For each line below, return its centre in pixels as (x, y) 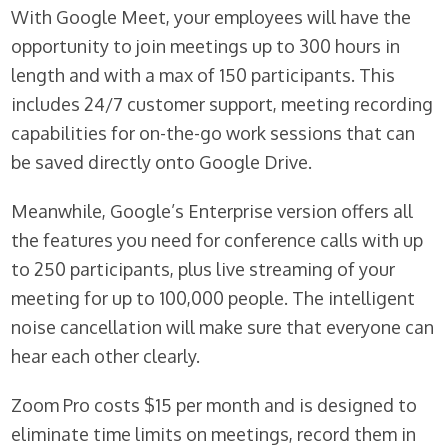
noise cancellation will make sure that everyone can (223, 327)
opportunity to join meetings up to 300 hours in (206, 46)
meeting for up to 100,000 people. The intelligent (213, 298)
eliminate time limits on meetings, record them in (214, 434)
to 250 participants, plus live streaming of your (203, 269)
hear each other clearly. (106, 356)
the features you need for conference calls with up (217, 240)
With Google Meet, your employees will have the (211, 17)
